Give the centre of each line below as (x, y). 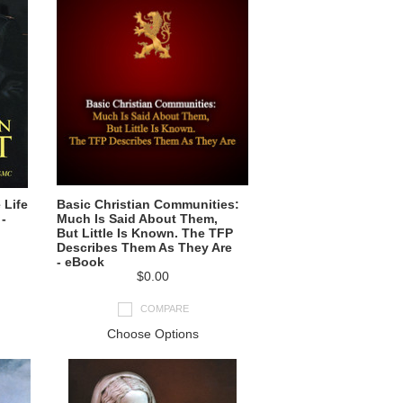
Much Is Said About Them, (137, 219)
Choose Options (152, 334)
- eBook (81, 262)
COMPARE (164, 308)
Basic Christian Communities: (148, 204)
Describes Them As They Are (144, 247)
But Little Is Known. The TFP (145, 233)
